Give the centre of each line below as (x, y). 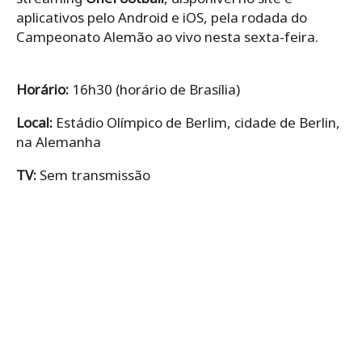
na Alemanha (59, 141)
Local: (34, 122)
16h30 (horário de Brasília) (154, 89)
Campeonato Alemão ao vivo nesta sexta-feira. (167, 36)
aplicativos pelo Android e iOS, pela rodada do (162, 17)
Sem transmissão (93, 175)
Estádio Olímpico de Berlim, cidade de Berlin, (196, 122)
